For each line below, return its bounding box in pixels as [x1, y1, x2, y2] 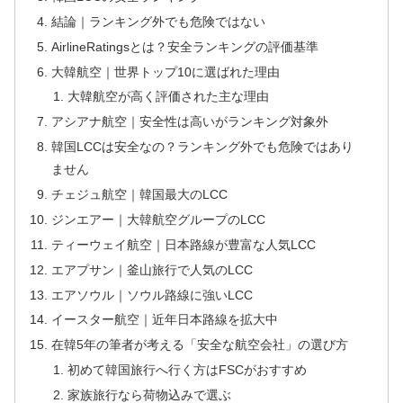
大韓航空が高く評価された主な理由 [67, 89, 269, 104]
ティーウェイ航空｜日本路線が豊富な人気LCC [51, 237, 317, 252]
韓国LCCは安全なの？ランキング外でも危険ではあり [51, 139, 354, 155]
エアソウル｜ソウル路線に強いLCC [51, 287, 254, 302]
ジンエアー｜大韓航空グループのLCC [51, 211, 266, 227]
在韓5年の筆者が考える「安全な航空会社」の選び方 [51, 337, 349, 353]
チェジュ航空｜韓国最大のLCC [51, 187, 228, 202]
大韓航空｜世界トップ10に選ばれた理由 [51, 64, 281, 79]
